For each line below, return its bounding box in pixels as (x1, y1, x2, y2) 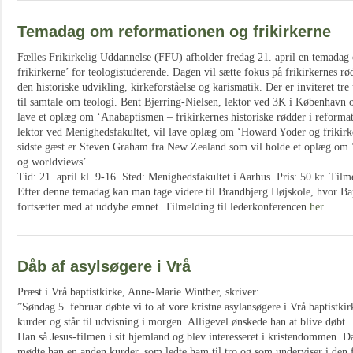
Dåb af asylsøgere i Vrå (17, 258, 191, 275)
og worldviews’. (17, 156, 90, 168)
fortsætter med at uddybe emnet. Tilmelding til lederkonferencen (17, 201, 310, 213)
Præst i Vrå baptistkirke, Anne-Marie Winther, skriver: (17, 286, 259, 298)
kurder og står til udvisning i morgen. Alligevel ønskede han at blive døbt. (17, 316, 348, 328)
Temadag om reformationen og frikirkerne (17, 23, 331, 40)
